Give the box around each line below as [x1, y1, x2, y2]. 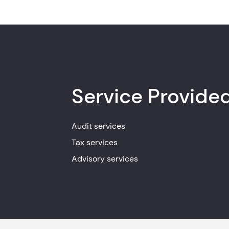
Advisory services [71, 153, 138, 164]
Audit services [71, 121, 125, 131]
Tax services [71, 137, 118, 148]
